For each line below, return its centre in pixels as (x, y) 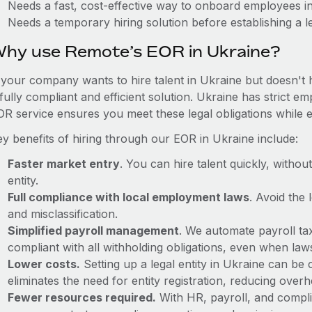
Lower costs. (44, 264)
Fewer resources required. (81, 297)
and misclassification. (62, 214)
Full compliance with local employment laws (128, 197)
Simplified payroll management (93, 231)
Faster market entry (63, 164)
